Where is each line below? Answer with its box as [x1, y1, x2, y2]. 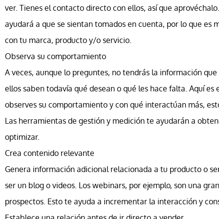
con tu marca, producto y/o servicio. [5, 35, 131, 45]
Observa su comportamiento [5, 51, 106, 61]
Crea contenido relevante [5, 148, 94, 158]
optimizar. [5, 131, 40, 142]
